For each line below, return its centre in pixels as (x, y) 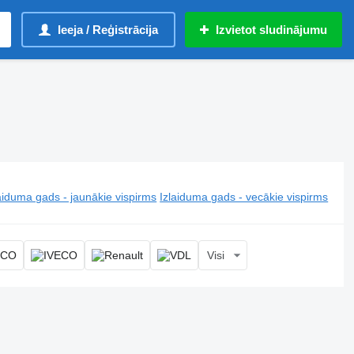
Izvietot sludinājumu (271, 30)
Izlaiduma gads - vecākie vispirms (244, 197)
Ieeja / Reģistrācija (108, 30)
